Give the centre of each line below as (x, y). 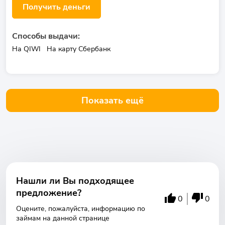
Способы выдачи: (46, 36)
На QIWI (26, 49)
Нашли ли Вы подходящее (75, 181)
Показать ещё (113, 100)
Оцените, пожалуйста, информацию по (81, 209)
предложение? (49, 193)
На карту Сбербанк (79, 49)
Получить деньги (57, 7)
